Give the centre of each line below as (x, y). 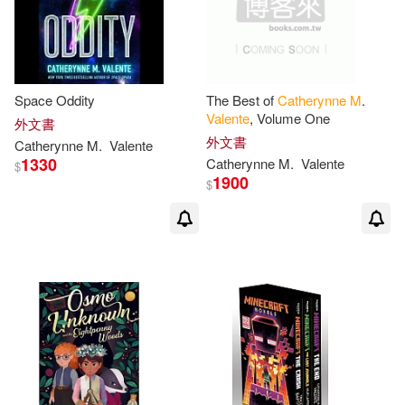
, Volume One (290, 118)
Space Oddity (55, 100)
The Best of (242, 100)
